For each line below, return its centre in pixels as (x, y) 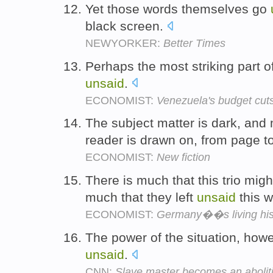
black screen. (126, 26)
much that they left (141, 197)
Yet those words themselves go (178, 9)
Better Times (194, 43)
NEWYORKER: (124, 43)
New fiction (183, 158)
